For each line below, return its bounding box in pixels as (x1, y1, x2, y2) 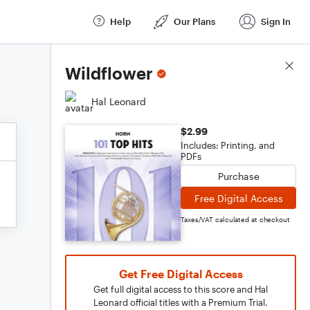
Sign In (261, 15, 291, 27)
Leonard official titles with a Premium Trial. (93, 297, 268, 308)
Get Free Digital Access (118, 267, 243, 280)
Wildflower (65, 63, 153, 83)
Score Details (235, 60, 296, 73)
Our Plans (174, 15, 215, 27)
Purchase (217, 170, 259, 182)
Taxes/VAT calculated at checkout (181, 215, 290, 224)
